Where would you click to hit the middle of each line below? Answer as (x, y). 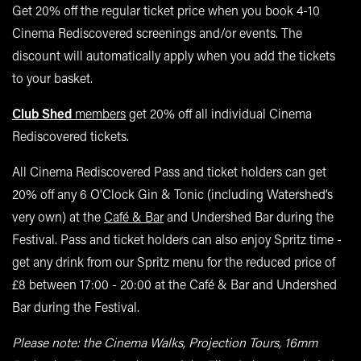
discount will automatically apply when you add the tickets (174, 55)
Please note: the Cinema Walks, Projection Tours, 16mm (165, 342)
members (99, 113)
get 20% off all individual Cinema (219, 113)
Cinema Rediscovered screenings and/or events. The (157, 32)
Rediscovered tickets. (71, 135)
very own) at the (58, 216)
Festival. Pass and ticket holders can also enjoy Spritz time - (177, 239)
